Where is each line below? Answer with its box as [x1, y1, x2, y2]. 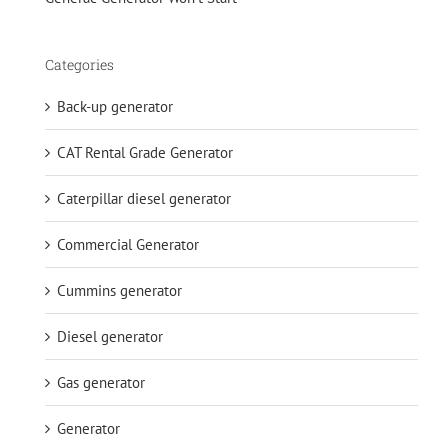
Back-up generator [57, 97, 173, 117]
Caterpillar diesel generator [57, 189, 231, 209]
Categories [45, 55, 114, 75]
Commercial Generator [57, 235, 199, 255]
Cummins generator [57, 281, 182, 301]
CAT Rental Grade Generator [57, 143, 233, 163]
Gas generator [57, 373, 145, 393]
